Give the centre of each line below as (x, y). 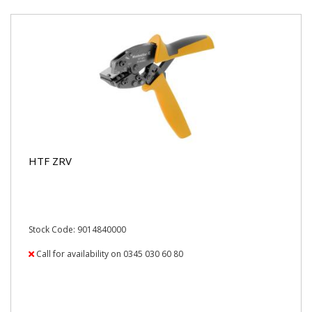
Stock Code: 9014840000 (77, 229)
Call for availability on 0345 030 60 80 (109, 254)
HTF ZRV (50, 161)
